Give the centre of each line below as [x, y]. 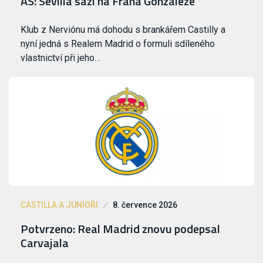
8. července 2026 [145, 205]
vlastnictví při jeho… [60, 58]
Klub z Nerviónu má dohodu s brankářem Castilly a [123, 30]
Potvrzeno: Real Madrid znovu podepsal [120, 228]
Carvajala [45, 242]
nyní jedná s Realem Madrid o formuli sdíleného [118, 44]
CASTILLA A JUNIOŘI [59, 205]
